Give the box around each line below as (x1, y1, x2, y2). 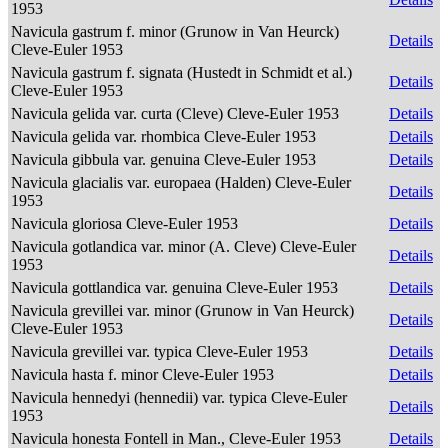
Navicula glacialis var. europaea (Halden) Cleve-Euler (11, 174, 351, 191)
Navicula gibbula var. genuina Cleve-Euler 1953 (11, 151, 320, 168)
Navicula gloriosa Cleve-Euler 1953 (11, 215, 242, 232)
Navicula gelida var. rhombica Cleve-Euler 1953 (11, 128, 320, 145)
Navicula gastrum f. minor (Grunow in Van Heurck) (11, 23, 339, 40)
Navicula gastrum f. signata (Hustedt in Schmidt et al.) (11, 64, 352, 81)
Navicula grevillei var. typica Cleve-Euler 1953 (11, 343, 312, 360)
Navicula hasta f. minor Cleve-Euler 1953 (11, 366, 278, 383)
